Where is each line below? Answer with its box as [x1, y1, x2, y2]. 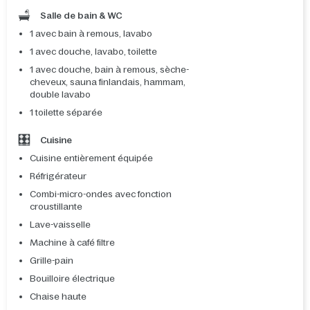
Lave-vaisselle [30, 219, 91, 230]
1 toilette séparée [30, 107, 102, 118]
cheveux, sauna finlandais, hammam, [30, 77, 185, 88]
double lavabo [30, 89, 91, 100]
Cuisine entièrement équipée [30, 153, 153, 164]
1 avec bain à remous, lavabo [30, 28, 152, 39]
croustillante [30, 201, 82, 212]
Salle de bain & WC [38, 10, 122, 21]
